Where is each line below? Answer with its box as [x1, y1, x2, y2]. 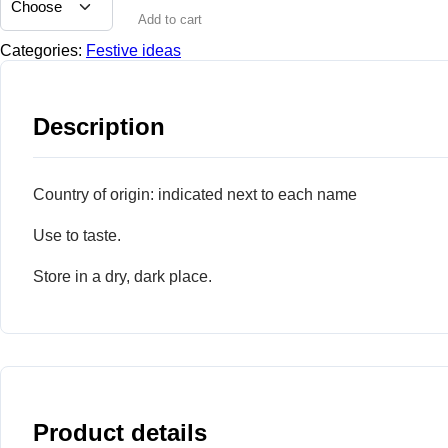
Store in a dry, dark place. [33, 267, 212, 285]
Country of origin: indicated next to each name [33, 185, 357, 203]
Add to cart [138, 12, 202, 28]
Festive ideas [86, 41, 181, 59]
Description [33, 112, 165, 140]
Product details [33, 418, 207, 446]
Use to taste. [33, 226, 121, 244]
